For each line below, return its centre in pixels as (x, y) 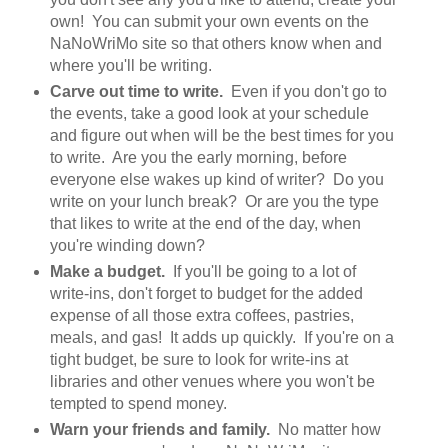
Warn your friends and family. (159, 429)
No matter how (325, 429)
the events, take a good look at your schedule (209, 113)
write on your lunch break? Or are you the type (214, 201)
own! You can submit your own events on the (209, 21)
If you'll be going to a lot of (260, 271)
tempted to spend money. (138, 403)
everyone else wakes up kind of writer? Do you (216, 179)
